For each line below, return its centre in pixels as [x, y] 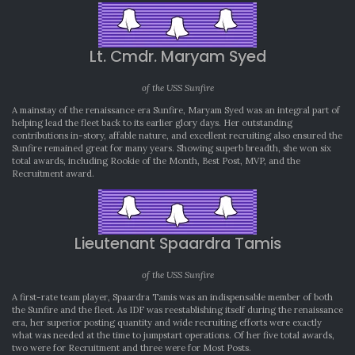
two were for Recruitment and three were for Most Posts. [132, 347]
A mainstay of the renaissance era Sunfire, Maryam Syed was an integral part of [176, 110]
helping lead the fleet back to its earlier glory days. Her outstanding [152, 122]
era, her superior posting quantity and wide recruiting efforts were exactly [167, 322]
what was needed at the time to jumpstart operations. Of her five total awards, [173, 335]
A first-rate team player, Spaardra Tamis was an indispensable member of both [172, 297]
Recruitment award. [53, 173]
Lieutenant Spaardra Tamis [177, 243]
